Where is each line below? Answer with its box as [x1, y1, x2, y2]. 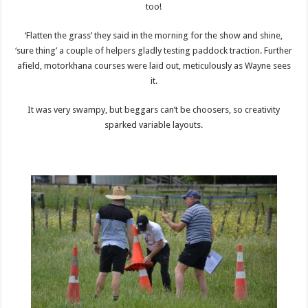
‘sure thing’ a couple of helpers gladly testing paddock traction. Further [15, 45, 293, 56]
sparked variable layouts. [104, 119, 203, 130]
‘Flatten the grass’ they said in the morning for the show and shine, [25, 30, 283, 41]
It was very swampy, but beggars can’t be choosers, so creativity [27, 104, 280, 115]
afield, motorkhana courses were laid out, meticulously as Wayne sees [16, 60, 291, 71]
